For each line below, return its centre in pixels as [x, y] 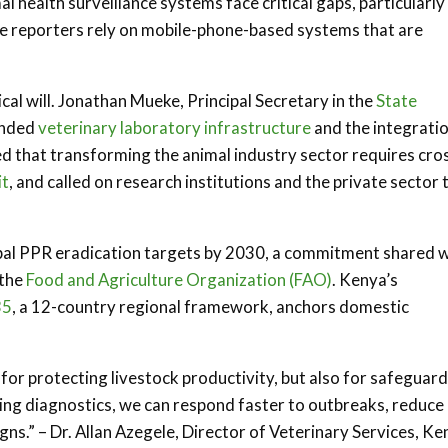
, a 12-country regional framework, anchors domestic [210, 306]
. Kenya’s [365, 279]
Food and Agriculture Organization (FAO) [177, 279]
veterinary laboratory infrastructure [174, 127]
